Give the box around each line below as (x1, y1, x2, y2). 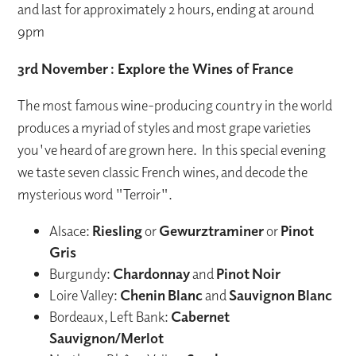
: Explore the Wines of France (110, 60, 294, 78)
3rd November (17, 60, 109, 78)
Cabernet (171, 308, 230, 326)
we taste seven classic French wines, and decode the (17, 163, 308, 182)
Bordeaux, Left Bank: (49, 308, 172, 327)
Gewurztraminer (159, 222, 265, 240)
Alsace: (49, 222, 93, 241)
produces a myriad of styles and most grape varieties (17, 118, 311, 137)
